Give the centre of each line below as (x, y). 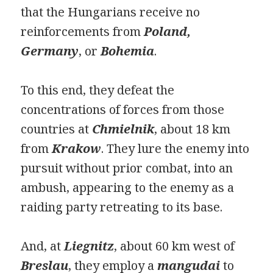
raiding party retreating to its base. (122, 207)
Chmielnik (123, 129)
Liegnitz (89, 246)
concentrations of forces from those (123, 110)
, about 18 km (193, 129)
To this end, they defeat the (98, 90)
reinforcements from (83, 32)
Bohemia (128, 51)
